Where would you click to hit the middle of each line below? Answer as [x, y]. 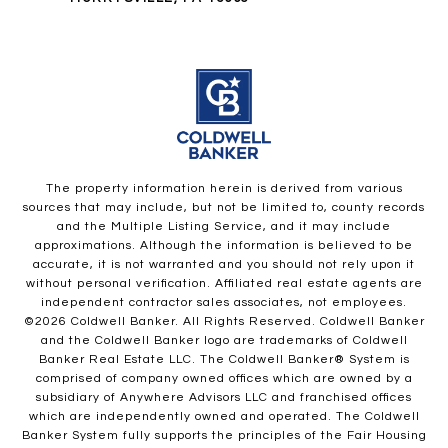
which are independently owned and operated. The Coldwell [224, 417]
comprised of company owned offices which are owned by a [224, 379]
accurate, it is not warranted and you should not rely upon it [224, 265]
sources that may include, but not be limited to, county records [224, 208]
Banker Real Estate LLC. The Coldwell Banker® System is [224, 360]
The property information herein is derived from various [224, 189]
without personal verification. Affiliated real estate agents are [224, 284]
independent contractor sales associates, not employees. [224, 303]
